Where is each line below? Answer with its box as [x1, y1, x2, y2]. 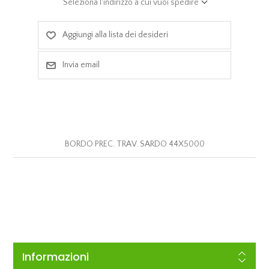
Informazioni [22, 249, 89, 264]
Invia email [62, 59, 100, 70]
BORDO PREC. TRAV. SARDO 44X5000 [64, 139, 205, 149]
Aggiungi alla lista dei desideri [62, 29, 168, 40]
